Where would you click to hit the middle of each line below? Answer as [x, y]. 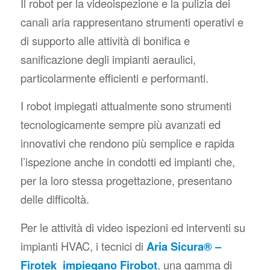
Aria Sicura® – [184, 246]
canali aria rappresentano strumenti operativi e [132, 21]
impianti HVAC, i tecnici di [83, 246]
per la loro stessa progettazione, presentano [126, 181]
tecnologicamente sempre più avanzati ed [120, 124]
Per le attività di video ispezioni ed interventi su [133, 228]
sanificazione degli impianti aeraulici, [108, 59]
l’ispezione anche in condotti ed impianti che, [127, 162]
